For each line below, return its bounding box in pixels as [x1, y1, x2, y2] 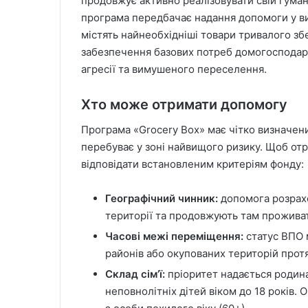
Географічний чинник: [105, 191, 218, 205]
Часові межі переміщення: [105, 229, 243, 243]
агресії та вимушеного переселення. [81, 62, 267, 76]
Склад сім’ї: [105, 267, 165, 280]
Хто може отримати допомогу [81, 96, 287, 113]
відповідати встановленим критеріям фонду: [81, 157, 304, 170]
